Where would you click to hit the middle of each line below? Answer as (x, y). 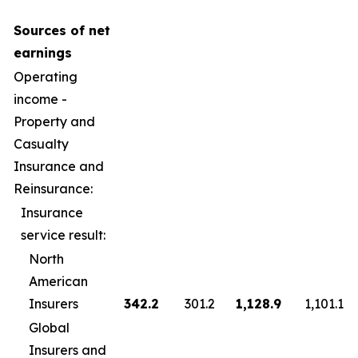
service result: (63, 235)
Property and (54, 121)
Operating (46, 77)
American (58, 281)
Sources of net (62, 30)
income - (40, 99)
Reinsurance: (53, 189)
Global (49, 328)
